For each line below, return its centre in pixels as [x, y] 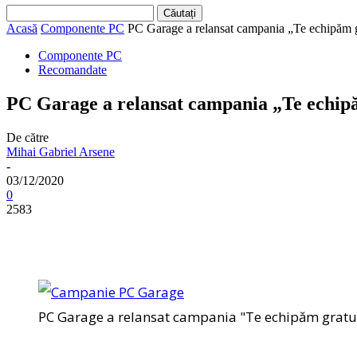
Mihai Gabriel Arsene [61, 151]
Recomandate [73, 70]
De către [27, 137]
